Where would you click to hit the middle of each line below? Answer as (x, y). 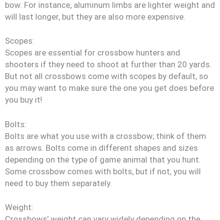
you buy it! (24, 100)
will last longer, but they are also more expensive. (95, 16)
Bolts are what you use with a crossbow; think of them (106, 136)
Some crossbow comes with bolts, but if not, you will (103, 171)
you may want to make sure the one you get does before (110, 88)
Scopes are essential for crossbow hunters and (93, 53)
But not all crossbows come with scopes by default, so (107, 76)
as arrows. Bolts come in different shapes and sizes (101, 148)
